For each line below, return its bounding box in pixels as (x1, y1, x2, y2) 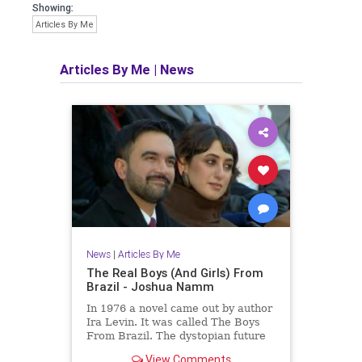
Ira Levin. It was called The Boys (86, 315, 260, 328)
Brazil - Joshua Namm (86, 278, 214, 294)
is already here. (86, 343, 169, 356)
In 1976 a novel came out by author (86, 301, 272, 314)
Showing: (32, 2, 74, 14)
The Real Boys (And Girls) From (86, 264, 263, 280)
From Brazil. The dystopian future (86, 329, 266, 342)
